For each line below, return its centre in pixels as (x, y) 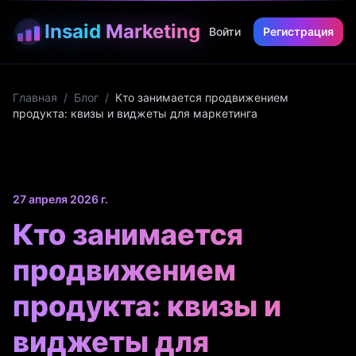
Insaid (73, 31)
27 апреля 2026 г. (60, 199)
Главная (35, 97)
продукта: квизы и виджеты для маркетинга (135, 113)
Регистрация (298, 31)
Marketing (153, 31)
